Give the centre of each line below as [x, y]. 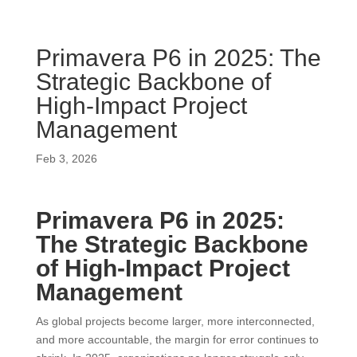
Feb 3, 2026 [66, 159]
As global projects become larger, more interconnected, [175, 321]
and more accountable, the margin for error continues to [177, 339]
